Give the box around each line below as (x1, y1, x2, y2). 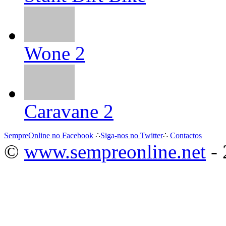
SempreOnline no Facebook (4, 131, 93, 140)
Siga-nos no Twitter (100, 131, 163, 140)
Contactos (170, 131, 202, 140)
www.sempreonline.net (24, 141, 206, 163)
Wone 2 (24, 42, 85, 65)
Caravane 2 (24, 100, 114, 123)
